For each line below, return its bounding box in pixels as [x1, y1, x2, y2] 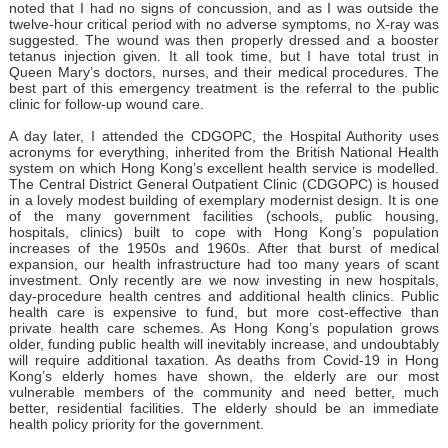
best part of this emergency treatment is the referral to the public [8, 79, 440, 96]
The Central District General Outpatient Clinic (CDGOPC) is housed [8, 175, 440, 192]
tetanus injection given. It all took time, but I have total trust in [8, 47, 440, 64]
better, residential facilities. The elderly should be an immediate [8, 399, 440, 416]
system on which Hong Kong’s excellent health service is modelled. [8, 159, 440, 176]
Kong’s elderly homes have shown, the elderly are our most [8, 367, 440, 384]
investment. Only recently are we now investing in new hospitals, [8, 271, 440, 288]
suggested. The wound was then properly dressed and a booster [8, 31, 440, 48]
